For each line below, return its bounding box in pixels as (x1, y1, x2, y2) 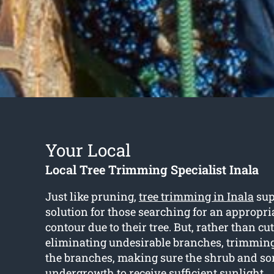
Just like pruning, (45, 189, 139, 204)
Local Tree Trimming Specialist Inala (45, 161, 259, 178)
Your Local (45, 139, 131, 162)
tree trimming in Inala (138, 189, 254, 204)
